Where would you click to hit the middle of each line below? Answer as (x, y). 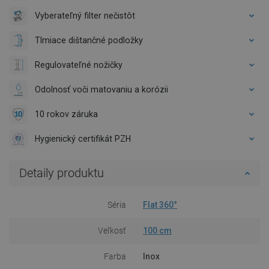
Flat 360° (160, 204)
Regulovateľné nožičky (79, 65)
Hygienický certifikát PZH (83, 138)
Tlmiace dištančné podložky (89, 40)
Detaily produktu (62, 173)
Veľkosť (112, 230)
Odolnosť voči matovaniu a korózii (101, 89)
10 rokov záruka (66, 114)
